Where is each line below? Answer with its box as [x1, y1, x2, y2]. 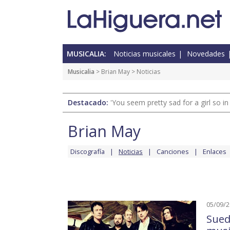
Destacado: [68, 98, 110, 108]
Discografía [70, 147, 105, 157]
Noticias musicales [113, 49, 176, 59]
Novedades [187, 49, 225, 59]
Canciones [157, 147, 189, 157]
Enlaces [203, 147, 226, 157]
